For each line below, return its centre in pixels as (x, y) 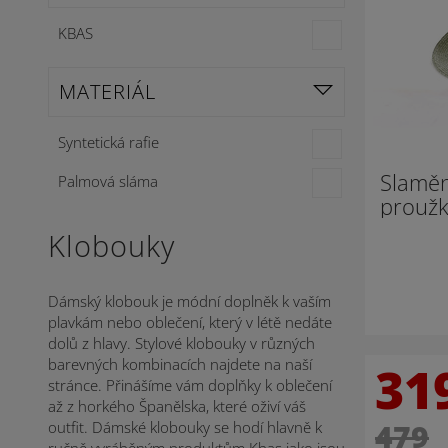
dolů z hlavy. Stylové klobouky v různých (181, 343)
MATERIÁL (107, 91)
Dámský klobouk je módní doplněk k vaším (189, 301)
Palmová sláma (108, 181)
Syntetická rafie (108, 142)
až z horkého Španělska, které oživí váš (177, 406)
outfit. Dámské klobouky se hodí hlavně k (185, 427)
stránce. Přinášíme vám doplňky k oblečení (190, 385)
